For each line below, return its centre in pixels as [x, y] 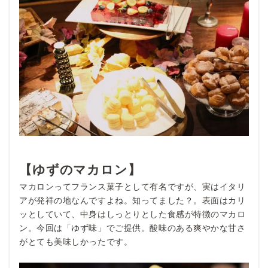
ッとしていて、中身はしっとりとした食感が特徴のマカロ [133, 214]
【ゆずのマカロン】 [80, 169]
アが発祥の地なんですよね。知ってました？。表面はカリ [133, 200]
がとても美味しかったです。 [76, 241]
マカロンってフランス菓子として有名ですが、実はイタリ [133, 186]
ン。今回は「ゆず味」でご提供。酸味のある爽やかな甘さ [133, 228]
